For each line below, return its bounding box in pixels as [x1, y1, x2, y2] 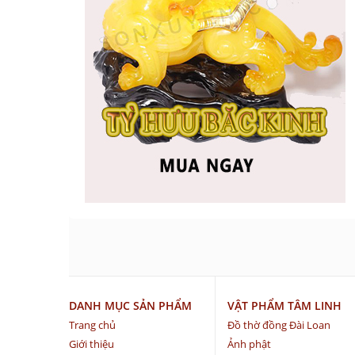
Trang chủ [69, 318, 116, 333]
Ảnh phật [227, 337, 271, 352]
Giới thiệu [69, 337, 114, 352]
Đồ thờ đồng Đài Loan [227, 318, 330, 333]
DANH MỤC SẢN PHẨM [69, 298, 192, 314]
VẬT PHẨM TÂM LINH [227, 298, 342, 314]
